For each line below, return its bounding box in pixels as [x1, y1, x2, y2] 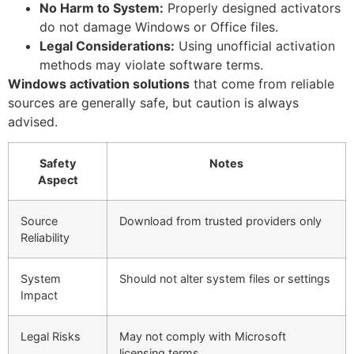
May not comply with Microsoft [119, 330, 286, 344]
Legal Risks [21, 330, 81, 344]
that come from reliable [190, 76, 334, 92]
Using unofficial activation [175, 38, 335, 55]
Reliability [21, 231, 70, 245]
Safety [40, 156, 76, 171]
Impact [21, 288, 58, 303]
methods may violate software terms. [40, 57, 263, 73]
